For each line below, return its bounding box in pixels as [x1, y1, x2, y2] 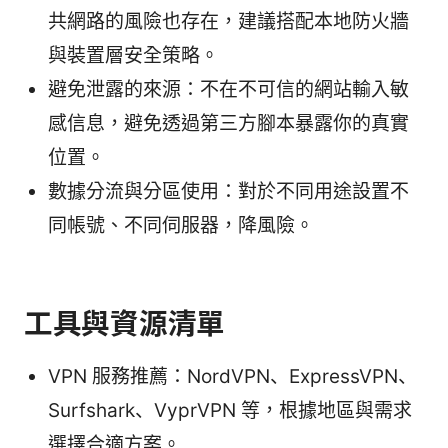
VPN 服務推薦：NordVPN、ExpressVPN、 [48, 365, 417, 389]
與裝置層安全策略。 [48, 44, 219, 68]
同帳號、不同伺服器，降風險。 [48, 214, 314, 238]
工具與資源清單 [24, 306, 226, 342]
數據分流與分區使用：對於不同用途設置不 [48, 180, 409, 204]
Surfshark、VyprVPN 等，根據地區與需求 [48, 399, 412, 423]
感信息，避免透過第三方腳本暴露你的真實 [48, 112, 409, 136]
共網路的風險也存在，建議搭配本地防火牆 [48, 10, 409, 34]
